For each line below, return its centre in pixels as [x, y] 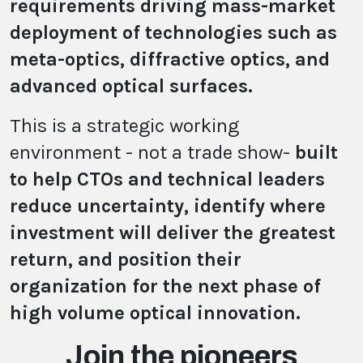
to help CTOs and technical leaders [167, 179]
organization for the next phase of [165, 286]
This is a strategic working [124, 125]
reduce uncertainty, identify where [168, 205]
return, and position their [126, 259]
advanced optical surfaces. [134, 85]
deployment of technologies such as [173, 32]
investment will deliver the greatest [173, 232]
